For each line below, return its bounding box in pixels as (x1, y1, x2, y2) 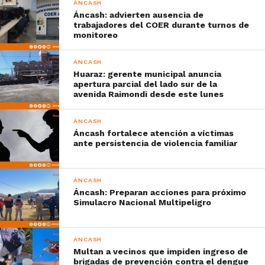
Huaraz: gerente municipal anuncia (73, 69, 222, 79)
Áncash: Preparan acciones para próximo (73, 187, 247, 197)
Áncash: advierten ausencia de (73, 9, 204, 20)
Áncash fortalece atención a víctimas (73, 128, 234, 138)
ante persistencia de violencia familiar (73, 138, 238, 148)
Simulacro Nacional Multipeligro (73, 197, 212, 207)
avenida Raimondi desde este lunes (73, 89, 224, 99)
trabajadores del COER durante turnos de (73, 20, 250, 30)
